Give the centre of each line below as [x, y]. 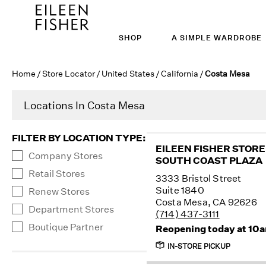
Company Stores [66, 156]
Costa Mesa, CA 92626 [206, 202]
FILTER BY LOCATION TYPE [77, 138]
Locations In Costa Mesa [84, 105]
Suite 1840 [180, 190]
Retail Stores [57, 173]
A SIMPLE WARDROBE [217, 38]
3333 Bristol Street [198, 178]
